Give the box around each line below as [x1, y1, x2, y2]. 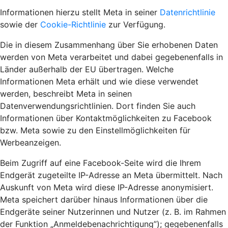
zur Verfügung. [106, 19, 165, 30]
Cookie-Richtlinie [40, 19, 106, 30]
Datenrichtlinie [160, 7, 215, 17]
